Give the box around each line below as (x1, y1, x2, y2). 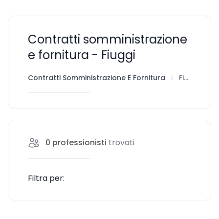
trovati (109, 137, 134, 148)
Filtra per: (28, 173, 65, 184)
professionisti (50, 137, 109, 148)
